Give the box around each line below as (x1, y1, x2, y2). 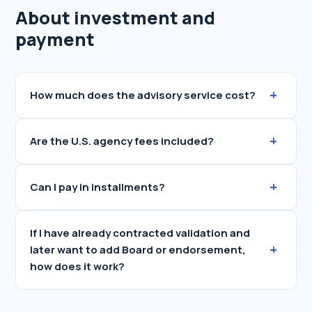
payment (15, 27, 95, 52)
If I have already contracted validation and (30, 226, 251, 240)
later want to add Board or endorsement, (30, 242, 247, 257)
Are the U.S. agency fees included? (30, 134, 214, 148)
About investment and (15, 6, 216, 30)
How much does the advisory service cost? (30, 88, 256, 102)
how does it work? (30, 259, 125, 274)
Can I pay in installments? (30, 180, 166, 194)
